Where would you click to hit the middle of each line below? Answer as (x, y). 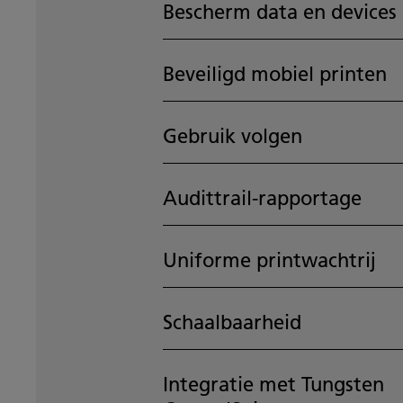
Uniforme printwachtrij (269, 260)
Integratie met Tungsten (273, 385)
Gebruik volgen (232, 136)
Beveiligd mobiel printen (274, 74)
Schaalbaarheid (232, 322)
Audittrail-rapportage (262, 198)
